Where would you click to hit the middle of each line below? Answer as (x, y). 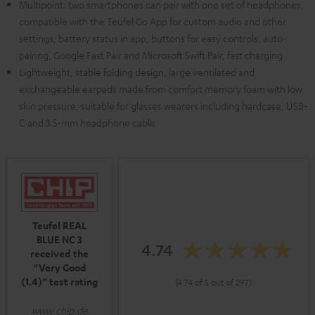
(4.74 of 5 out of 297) (213, 282)
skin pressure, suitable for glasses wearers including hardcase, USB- (163, 106)
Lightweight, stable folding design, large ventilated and (137, 72)
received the (59, 254)
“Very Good (59, 268)
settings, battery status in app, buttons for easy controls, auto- (153, 38)
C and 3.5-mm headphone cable (87, 123)
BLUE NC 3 (59, 240)
